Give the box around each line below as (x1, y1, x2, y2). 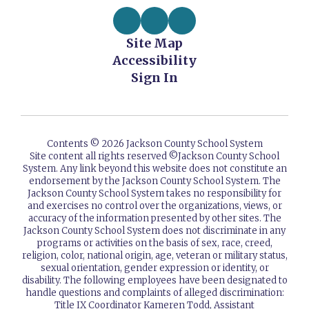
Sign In (131, 70, 178, 86)
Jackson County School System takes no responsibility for (28, 188, 281, 199)
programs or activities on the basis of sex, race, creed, (37, 237, 272, 249)
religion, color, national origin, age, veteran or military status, (21, 250, 288, 261)
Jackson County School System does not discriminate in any (23, 225, 286, 237)
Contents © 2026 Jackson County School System (46, 138, 263, 150)
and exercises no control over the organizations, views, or (27, 200, 282, 212)
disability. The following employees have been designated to (21, 275, 288, 286)
